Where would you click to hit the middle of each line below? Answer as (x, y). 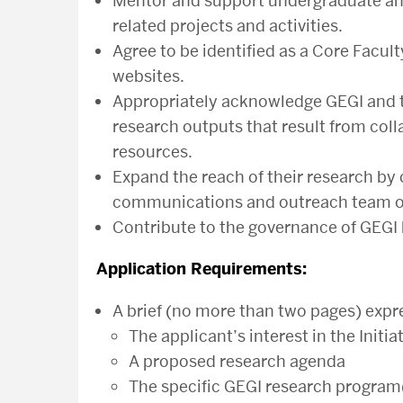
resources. (152, 152)
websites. (148, 76)
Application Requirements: (201, 269)
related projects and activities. (228, 26)
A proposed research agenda (237, 361)
